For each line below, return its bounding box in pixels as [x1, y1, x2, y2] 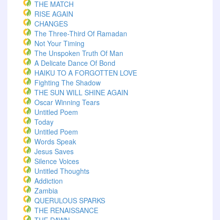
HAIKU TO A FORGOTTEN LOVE [34, 68, 137, 78]
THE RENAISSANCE [34, 205, 98, 215]
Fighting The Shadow [34, 78, 101, 87]
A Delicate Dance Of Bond [34, 58, 115, 68]
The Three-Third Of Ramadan [34, 28, 127, 38]
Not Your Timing [34, 38, 84, 48]
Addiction [34, 176, 63, 186]
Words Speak [34, 137, 76, 146]
